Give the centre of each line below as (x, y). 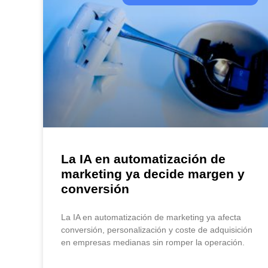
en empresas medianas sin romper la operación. (153, 243)
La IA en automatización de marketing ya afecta (151, 217)
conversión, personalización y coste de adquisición (157, 230)
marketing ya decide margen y (153, 174)
